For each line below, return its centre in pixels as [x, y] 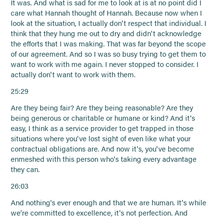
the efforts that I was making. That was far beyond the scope [109, 44]
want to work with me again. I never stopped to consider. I [105, 64]
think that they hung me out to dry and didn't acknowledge [106, 33]
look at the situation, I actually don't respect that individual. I [109, 23]
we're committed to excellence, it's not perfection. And [99, 212]
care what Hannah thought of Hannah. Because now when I [107, 13]
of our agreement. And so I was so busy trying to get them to [109, 54]
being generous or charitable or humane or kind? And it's [103, 118]
